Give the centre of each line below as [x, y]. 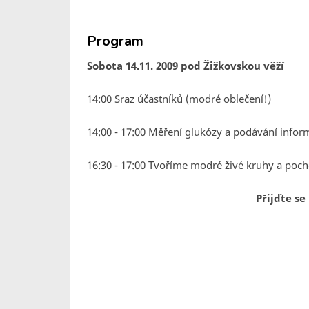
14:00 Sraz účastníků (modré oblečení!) [179, 99]
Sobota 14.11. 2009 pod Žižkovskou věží [186, 66]
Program [115, 41]
